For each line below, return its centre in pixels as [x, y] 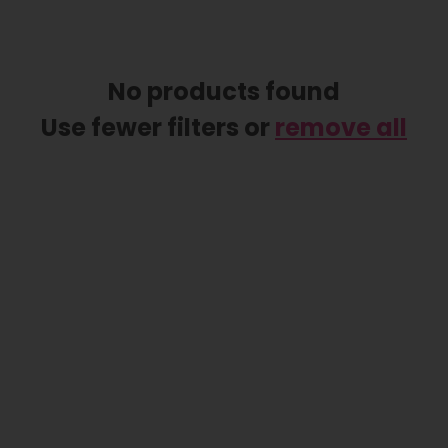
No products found [224, 91]
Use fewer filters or [158, 127]
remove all [341, 127]
